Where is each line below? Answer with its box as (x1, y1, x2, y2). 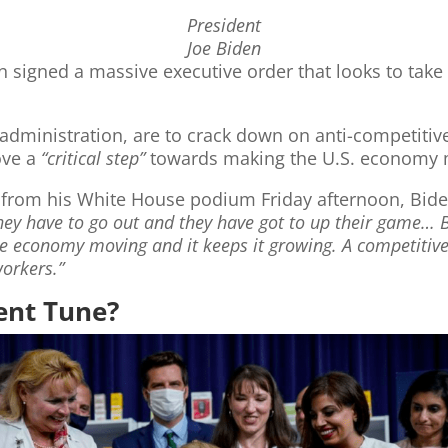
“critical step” (41, 146, 146, 171)
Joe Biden (187, 35, 261, 60)
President (187, 12, 261, 37)
